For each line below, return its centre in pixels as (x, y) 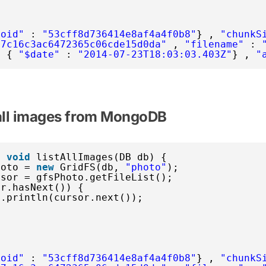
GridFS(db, (93, 167)
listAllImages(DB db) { (102, 157)
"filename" (214, 44)
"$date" (39, 54)
